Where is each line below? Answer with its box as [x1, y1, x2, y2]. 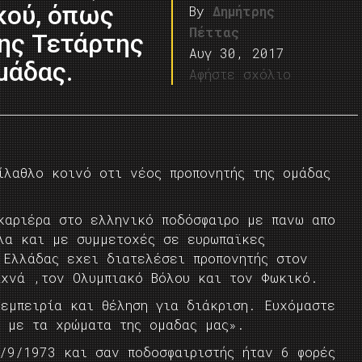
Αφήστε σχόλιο [189, 65, 292, 82]
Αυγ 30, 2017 [189, 44, 285, 61]
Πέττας [189, 23, 240, 40]
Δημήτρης [213, 2, 276, 19]
